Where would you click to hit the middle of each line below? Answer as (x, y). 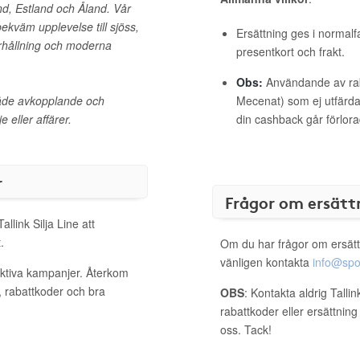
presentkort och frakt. (290, 51)
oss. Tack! (246, 329)
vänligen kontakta (266, 262)
